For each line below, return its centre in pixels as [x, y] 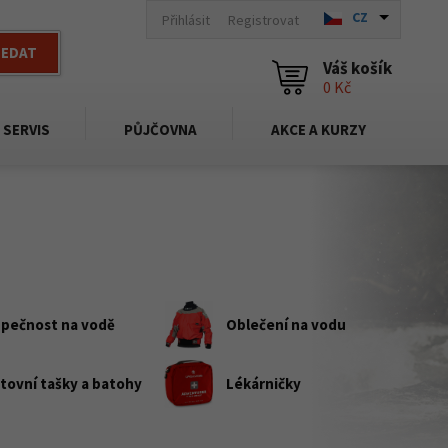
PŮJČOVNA [160, 129]
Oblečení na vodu [286, 324]
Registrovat [263, 19]
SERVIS [26, 129]
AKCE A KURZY [318, 129]
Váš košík [357, 68]
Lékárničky [263, 383]
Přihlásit [186, 19]
